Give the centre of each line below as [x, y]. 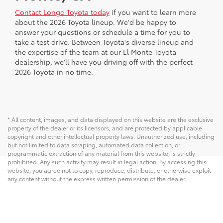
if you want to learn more [153, 12]
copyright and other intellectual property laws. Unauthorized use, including [111, 136]
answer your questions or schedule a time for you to [103, 32]
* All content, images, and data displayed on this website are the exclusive [111, 119]
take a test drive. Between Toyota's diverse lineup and [104, 42]
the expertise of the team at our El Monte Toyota [96, 52]
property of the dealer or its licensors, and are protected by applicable [105, 128]
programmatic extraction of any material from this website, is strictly [101, 153]
